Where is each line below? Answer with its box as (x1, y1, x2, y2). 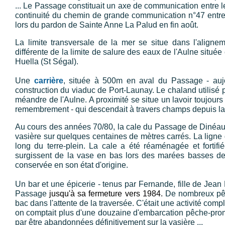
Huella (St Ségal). (15, 57, 78, 66)
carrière (34, 76, 63, 85)
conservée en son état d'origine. (15, 160, 128, 169)
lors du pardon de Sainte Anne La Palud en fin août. (15, 20, 198, 29)
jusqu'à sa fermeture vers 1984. (49, 189, 163, 198)
